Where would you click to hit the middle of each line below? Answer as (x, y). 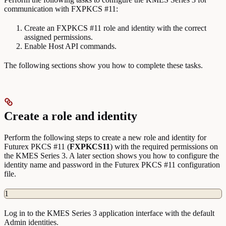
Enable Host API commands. (70, 46)
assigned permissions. (59, 37)
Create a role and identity (71, 116)
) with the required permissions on (164, 146)
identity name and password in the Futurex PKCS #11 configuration (112, 164)
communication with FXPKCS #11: (61, 9)
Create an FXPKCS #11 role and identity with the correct (115, 28)
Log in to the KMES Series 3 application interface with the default (109, 213)
